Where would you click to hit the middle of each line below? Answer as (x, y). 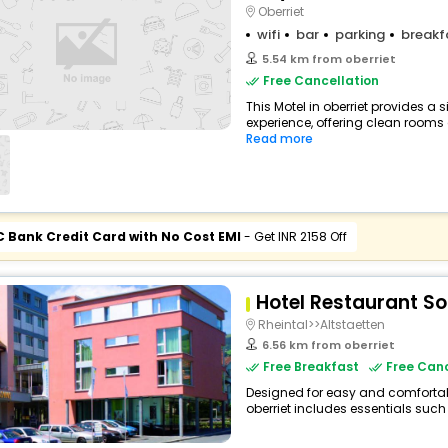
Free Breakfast (310, 366)
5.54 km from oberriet (328, 59)
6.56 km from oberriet (328, 345)
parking (359, 34)
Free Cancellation (320, 80)
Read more (279, 138)
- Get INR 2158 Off (293, 236)
